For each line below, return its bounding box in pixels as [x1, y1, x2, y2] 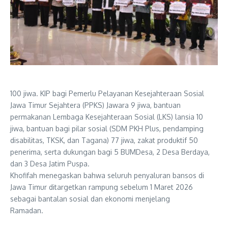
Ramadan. [10, 206, 43, 215]
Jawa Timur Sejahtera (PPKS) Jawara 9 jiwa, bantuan [10, 101, 181, 110]
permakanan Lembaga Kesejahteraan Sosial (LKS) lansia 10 [10, 112, 203, 122]
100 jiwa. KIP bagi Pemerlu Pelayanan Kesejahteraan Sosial [10, 89, 204, 98]
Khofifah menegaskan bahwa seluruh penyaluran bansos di [10, 171, 204, 180]
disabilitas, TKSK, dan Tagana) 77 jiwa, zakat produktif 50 [10, 136, 198, 145]
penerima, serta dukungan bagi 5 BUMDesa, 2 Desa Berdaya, [10, 148, 210, 157]
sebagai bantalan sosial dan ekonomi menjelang [10, 194, 170, 204]
